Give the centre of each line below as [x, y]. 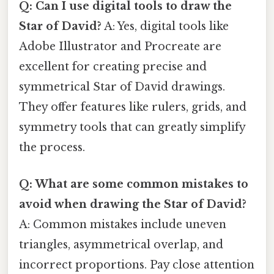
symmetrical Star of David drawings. [122, 87]
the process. [52, 148]
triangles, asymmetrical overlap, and [121, 244]
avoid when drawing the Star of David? [133, 204]
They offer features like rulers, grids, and [133, 107]
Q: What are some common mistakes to [134, 184]
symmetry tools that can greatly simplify [132, 128]
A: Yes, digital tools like [165, 27]
